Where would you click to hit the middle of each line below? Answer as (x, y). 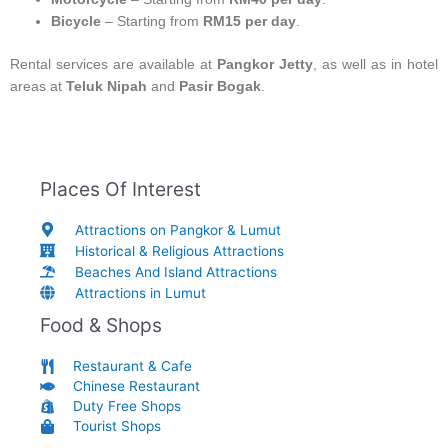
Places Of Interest (120, 188)
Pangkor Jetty (265, 64)
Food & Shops (101, 324)
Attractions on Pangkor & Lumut (178, 229)
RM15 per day (250, 22)
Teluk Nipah (106, 86)
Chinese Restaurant (136, 386)
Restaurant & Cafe (132, 366)
